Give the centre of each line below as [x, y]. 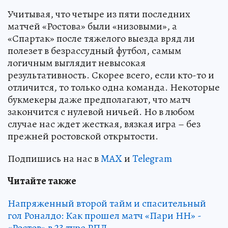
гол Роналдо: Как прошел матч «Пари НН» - [105, 215]
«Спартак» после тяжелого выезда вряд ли [101, 38]
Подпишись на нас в [54, 158]
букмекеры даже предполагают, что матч [99, 99]
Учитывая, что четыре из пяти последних [99, 14]
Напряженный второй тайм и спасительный [107, 203]
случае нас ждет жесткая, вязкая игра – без [104, 124]
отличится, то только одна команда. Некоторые [114, 87]
